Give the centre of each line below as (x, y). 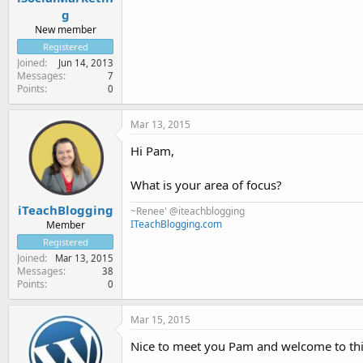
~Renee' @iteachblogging (188, 211)
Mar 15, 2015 (160, 320)
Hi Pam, (152, 150)
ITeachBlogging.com (176, 224)
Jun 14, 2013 (86, 62)
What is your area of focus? (206, 184)
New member (65, 29)
